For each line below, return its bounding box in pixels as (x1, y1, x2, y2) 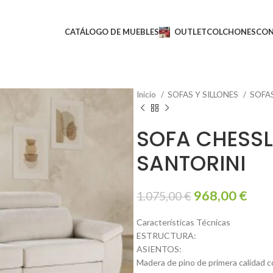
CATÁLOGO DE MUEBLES (65, 27, 160, 37)
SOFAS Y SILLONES (168, 90, 240, 99)
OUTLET (174, 27, 207, 37)
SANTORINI (136, 149, 246, 178)
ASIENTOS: (136, 244, 182, 254)
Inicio (136, 90, 158, 99)
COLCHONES (207, 27, 257, 37)
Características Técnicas (136, 217, 230, 227)
